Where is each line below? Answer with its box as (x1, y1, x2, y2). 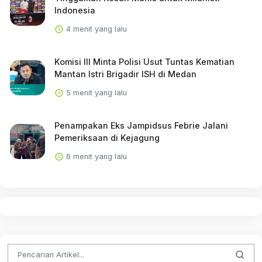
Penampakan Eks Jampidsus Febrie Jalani (54, 120, 228, 130)
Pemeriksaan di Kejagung (54, 132, 160, 143)
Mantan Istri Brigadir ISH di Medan (54, 68, 196, 79)
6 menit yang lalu (63, 151, 127, 161)
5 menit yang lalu (63, 88, 127, 97)
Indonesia (54, 5, 95, 15)
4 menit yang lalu (63, 24, 127, 33)
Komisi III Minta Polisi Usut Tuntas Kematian (54, 56, 235, 67)
